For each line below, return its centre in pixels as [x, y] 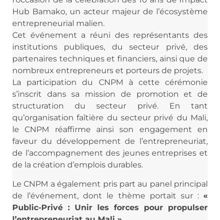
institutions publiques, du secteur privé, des [110, 47]
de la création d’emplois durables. [78, 165]
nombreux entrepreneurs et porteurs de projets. [108, 71]
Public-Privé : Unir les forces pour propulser [110, 207]
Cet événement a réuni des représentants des [110, 35]
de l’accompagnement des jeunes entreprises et [110, 153]
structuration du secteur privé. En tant [110, 106]
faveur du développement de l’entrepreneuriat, [110, 141]
